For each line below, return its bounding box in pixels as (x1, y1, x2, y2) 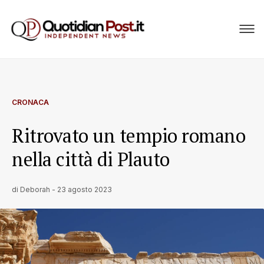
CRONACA (12, 98, 49, 107)
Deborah (20, 185, 50, 194)
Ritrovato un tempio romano (12, 123, 245, 148)
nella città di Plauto (12, 147, 170, 171)
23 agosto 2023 (57, 185, 112, 194)
